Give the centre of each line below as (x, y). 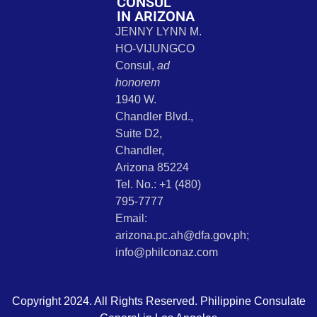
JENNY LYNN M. (158, 32)
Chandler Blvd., (154, 117)
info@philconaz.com (166, 253)
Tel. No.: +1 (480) (158, 185)
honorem (137, 83)
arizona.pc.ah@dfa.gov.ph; (182, 236)
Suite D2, (138, 134)
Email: (131, 219)
